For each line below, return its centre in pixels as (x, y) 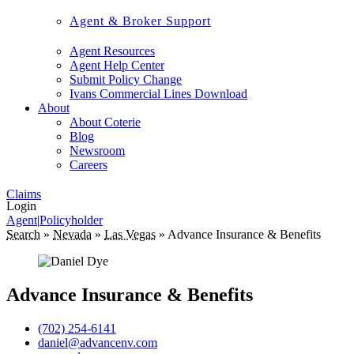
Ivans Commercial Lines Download (158, 94)
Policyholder (71, 220)
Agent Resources (112, 51)
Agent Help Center (117, 65)
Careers (88, 165)
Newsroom (97, 151)
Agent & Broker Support (140, 21)
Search (23, 234)
